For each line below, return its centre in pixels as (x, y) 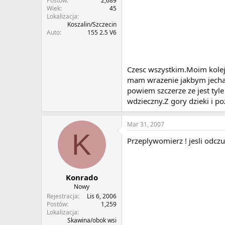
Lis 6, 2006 (102, 196)
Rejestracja (62, 196)
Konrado (82, 178)
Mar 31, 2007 (146, 124)
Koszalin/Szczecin (92, 25)
